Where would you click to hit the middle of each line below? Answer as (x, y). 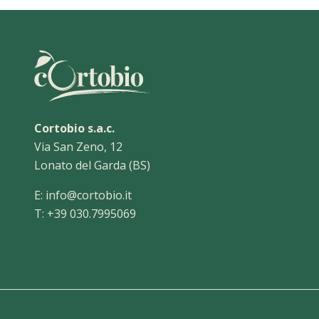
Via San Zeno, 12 (78, 146)
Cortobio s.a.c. (74, 128)
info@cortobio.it (89, 195)
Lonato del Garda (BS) (92, 165)
